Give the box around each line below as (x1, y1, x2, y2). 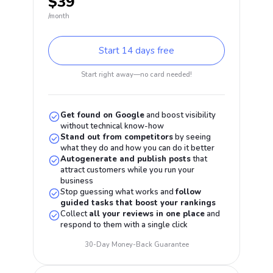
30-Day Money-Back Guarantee (84, 240, 189, 249)
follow (175, 186, 202, 197)
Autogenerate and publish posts (60, 154, 191, 165)
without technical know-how (60, 121, 165, 132)
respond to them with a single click (60, 219, 188, 230)
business (60, 175, 94, 186)
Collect (60, 208, 90, 219)
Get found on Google (60, 110, 145, 121)
